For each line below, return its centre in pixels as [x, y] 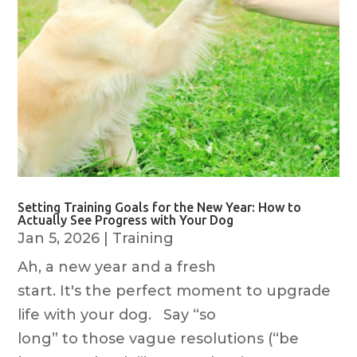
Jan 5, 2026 [59, 239]
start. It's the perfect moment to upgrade [175, 291]
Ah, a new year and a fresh [117, 267]
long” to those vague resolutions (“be [159, 339]
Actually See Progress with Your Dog [126, 220]
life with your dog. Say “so [117, 315]
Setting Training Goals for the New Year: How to [160, 208]
